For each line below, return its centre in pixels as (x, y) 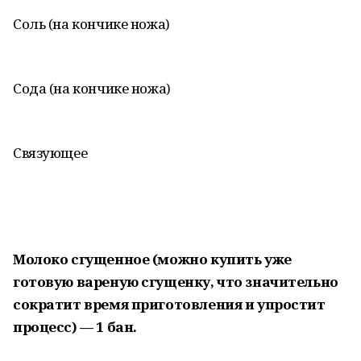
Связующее (50, 153)
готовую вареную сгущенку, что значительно (176, 282)
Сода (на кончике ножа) (92, 88)
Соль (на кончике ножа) (91, 24)
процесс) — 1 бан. (75, 327)
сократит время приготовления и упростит (169, 304)
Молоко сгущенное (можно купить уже (152, 259)
